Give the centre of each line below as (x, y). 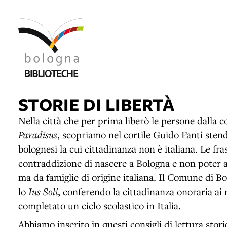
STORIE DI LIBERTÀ (96, 104)
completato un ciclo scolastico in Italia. (100, 205)
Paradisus (38, 134)
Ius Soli (43, 191)
